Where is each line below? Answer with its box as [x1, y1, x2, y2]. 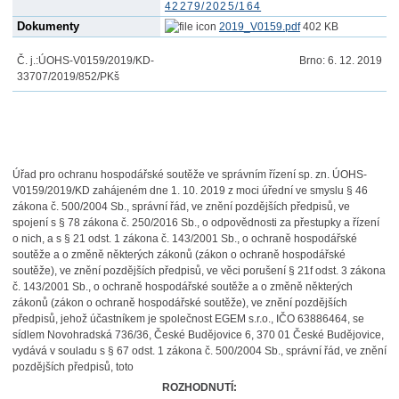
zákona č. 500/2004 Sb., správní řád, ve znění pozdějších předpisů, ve [12, 200, 350, 213]
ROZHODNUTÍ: [161, 381, 237, 394]
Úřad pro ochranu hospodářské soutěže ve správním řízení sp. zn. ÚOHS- [12, 168, 367, 181]
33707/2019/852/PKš [16, 70, 119, 83]
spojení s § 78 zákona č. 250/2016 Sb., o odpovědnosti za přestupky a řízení [12, 216, 379, 229]
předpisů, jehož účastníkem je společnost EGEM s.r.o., [12, 313, 273, 325]
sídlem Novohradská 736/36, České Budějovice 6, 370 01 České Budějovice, [12, 329, 384, 341]
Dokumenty [16, 20, 79, 33]
